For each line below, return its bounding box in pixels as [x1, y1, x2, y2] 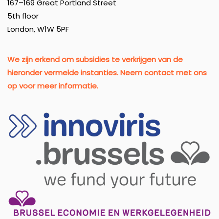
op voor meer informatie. [7, 80, 98, 91]
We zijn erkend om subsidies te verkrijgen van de [7, 54, 183, 65]
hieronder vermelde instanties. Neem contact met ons [7, 67, 207, 78]
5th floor [7, 10, 39, 21]
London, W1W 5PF [7, 23, 69, 34]
